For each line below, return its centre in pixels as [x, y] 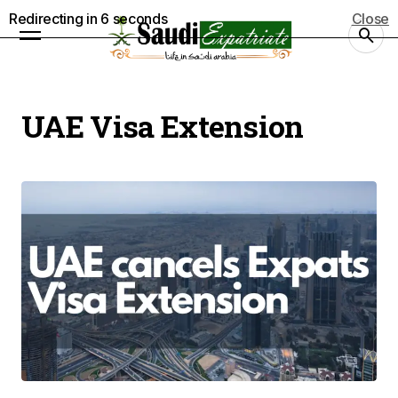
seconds [138, 19]
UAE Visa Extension [163, 126]
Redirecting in [55, 19]
